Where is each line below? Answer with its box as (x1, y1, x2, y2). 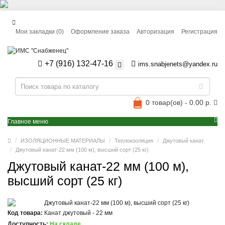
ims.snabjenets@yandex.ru (138, 60, 217, 68)
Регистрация (181, 28, 217, 35)
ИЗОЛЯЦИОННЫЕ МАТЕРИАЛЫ (21, 138, 105, 144)
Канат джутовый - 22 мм (44, 209, 113, 216)
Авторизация (137, 28, 174, 35)
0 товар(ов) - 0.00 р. (146, 98, 211, 106)
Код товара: (8, 209, 43, 216)
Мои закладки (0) (16, 28, 64, 35)
